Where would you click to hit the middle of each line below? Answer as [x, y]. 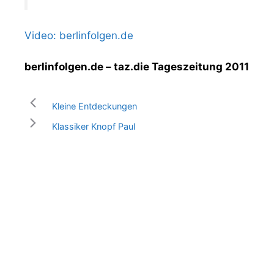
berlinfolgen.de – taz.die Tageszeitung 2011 [137, 66]
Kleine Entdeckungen [94, 106]
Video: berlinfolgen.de [79, 36]
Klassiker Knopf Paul [93, 126]
